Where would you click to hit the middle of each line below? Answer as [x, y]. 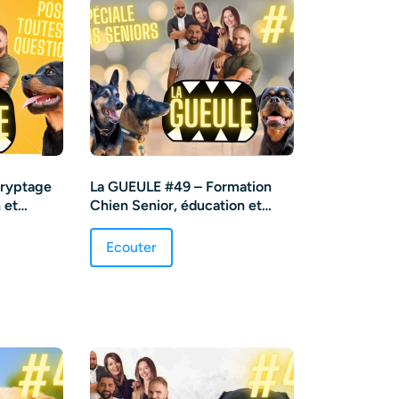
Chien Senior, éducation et [175, 205]
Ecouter [131, 247]
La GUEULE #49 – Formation [180, 186]
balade [110, 224]
